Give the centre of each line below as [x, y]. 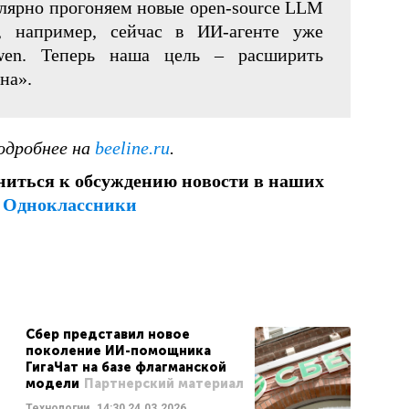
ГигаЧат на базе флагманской [126, 367]
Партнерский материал [163, 384]
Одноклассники [70, 204]
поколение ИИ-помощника [118, 351]
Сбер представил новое [107, 335]
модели [52, 384]
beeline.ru [132, 148]
